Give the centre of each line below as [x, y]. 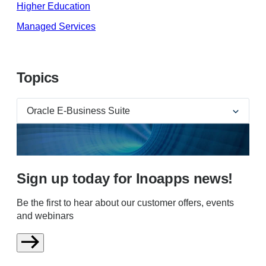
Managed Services [56, 27]
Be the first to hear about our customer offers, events [125, 203]
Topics [37, 78]
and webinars [45, 216]
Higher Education [53, 7]
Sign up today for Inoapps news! [125, 179]
